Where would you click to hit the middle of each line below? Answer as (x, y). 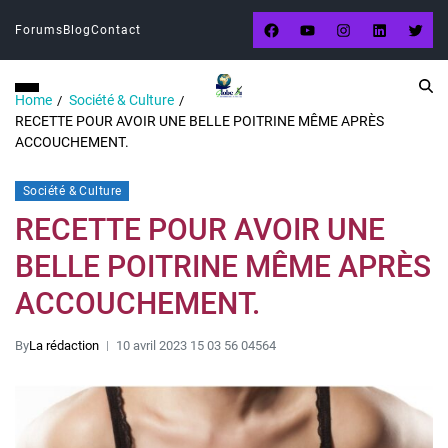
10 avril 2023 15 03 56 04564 (196, 345)
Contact (116, 30)
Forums (39, 30)
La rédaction (64, 345)
